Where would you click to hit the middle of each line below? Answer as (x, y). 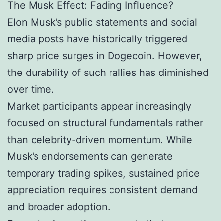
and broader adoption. (59, 206)
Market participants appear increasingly (99, 106)
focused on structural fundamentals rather (105, 123)
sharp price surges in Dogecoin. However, (105, 55)
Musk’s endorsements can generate (90, 156)
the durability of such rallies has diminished (108, 72)
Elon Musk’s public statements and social (102, 22)
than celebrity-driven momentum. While (100, 139)
